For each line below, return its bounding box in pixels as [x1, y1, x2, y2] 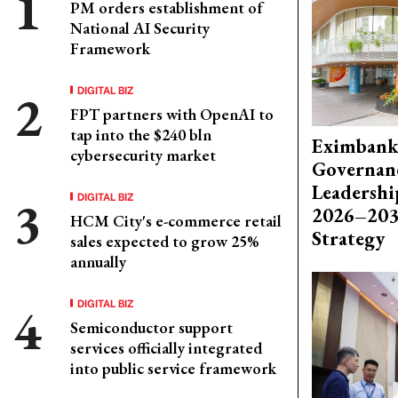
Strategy [312, 226, 385, 252]
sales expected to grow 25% [70, 231, 259, 251]
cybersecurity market [70, 145, 216, 165]
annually [70, 251, 126, 272]
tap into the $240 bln [70, 124, 211, 145]
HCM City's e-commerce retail [70, 211, 282, 231]
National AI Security [70, 18, 210, 38]
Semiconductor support [70, 317, 233, 338]
